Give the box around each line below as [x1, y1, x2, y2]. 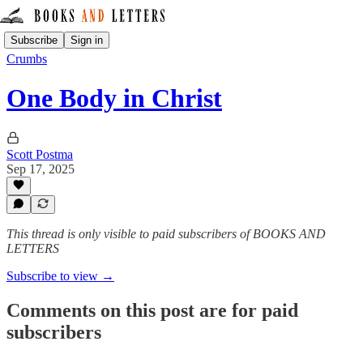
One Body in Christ [6, 83, 222, 113]
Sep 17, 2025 [6, 161, 75, 176]
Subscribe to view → [6, 269, 114, 283]
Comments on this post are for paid [6, 299, 298, 321]
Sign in [70, 33, 103, 46]
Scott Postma [6, 147, 73, 161]
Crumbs [6, 52, 47, 66]
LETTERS [6, 241, 59, 255]
